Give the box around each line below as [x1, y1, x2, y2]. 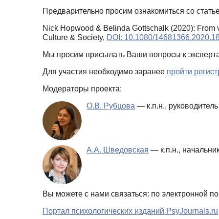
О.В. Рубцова [87, 101, 135, 110]
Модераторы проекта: [43, 84, 122, 93]
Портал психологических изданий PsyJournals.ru [43, 206, 218, 215]
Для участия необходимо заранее [43, 67, 167, 76]
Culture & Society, [43, 33, 107, 42]
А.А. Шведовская [87, 145, 149, 154]
